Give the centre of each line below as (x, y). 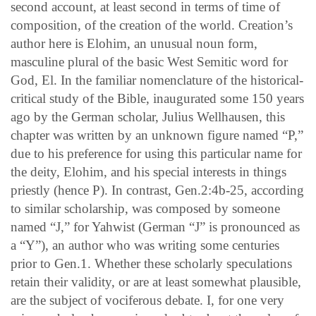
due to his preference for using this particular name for (156, 153)
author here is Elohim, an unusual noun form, (134, 43)
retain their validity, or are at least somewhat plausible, (156, 281)
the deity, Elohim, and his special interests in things (148, 171)
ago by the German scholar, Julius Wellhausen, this (148, 116)
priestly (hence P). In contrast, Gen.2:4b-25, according (157, 190)
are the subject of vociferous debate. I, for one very (147, 300)
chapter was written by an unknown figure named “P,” (157, 135)
